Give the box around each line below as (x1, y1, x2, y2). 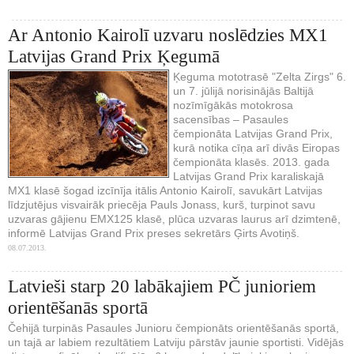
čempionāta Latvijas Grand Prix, (173, 126, 333, 140)
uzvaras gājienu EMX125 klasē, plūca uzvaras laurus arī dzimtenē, (8, 212, 341, 225)
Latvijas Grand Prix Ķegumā (8, 46, 220, 66)
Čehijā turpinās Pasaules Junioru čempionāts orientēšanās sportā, (8, 321, 339, 334)
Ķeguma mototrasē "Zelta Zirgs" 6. (173, 70, 346, 83)
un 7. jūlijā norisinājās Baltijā (173, 84, 314, 97)
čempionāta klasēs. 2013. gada (173, 155, 330, 168)
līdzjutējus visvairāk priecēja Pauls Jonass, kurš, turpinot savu (8, 198, 315, 211)
